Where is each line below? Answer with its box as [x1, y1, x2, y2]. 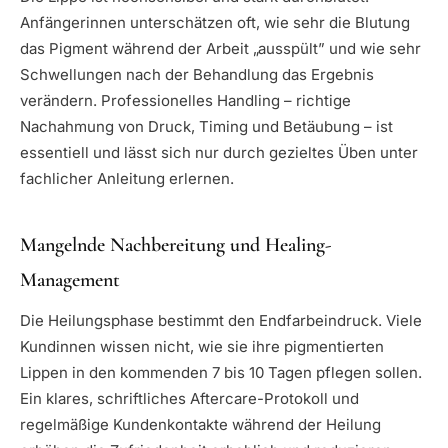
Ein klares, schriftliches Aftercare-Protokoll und [20, 388, 359, 408]
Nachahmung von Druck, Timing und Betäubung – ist [20, 116, 393, 136]
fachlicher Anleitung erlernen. [20, 168, 234, 188]
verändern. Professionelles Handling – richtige [20, 90, 351, 110]
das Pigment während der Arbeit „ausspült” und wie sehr [20, 38, 421, 58]
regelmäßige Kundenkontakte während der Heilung [20, 414, 381, 434]
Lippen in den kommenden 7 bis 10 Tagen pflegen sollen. [20, 362, 422, 382]
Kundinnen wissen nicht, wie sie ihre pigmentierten [20, 336, 384, 356]
